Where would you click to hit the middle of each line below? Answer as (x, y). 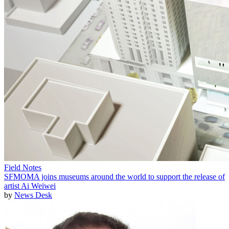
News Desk (33, 195)
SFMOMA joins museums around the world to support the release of (114, 176)
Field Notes (23, 167)
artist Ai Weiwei (30, 186)
